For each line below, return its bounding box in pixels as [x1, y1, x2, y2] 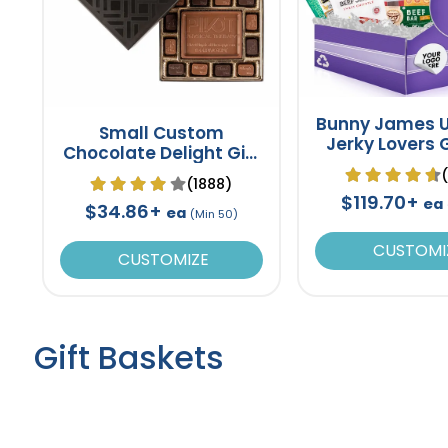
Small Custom [98, 120, 224, 145]
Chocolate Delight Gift [62, 140, 260, 165]
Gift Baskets [33, 334, 224, 380]
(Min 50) [189, 205, 238, 222]
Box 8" [134, 160, 188, 185]
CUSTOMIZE [113, 247, 209, 271]
